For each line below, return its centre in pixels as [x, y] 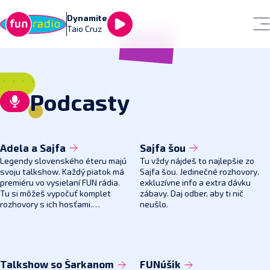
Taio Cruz [84, 30]
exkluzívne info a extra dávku [195, 183]
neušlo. [154, 205]
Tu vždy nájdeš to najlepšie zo [197, 161]
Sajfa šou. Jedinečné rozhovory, [199, 172]
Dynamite [87, 19]
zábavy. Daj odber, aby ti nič [191, 194]
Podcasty [80, 104]
